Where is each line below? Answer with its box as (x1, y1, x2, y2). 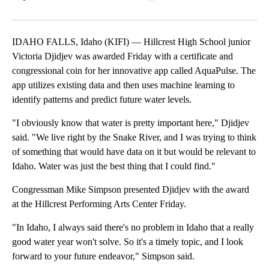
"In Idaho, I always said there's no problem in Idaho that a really (12, 222, 254, 233)
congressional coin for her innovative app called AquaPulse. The (12, 65, 256, 76)
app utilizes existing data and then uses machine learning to (12, 80, 235, 91)
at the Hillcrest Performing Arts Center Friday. (12, 199, 186, 210)
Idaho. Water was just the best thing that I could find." (12, 161, 216, 172)
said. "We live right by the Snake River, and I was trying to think (12, 132, 256, 143)
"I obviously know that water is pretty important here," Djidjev (12, 118, 249, 128)
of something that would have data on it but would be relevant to (12, 147, 256, 157)
